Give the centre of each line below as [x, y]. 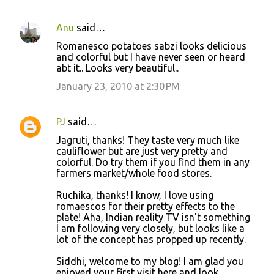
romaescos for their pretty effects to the [146, 206]
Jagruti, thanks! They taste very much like [148, 140]
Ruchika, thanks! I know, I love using [135, 195]
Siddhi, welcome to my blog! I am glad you [150, 261]
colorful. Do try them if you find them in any [153, 162]
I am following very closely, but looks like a [150, 228]
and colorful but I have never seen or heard [151, 57]
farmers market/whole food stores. [134, 173]
